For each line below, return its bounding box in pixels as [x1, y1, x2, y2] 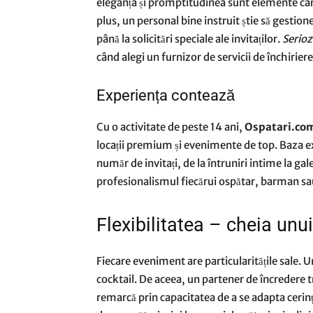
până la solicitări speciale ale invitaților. [96, 32, 282, 45]
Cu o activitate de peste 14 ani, [96, 120, 245, 133]
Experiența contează [96, 87, 235, 104]
